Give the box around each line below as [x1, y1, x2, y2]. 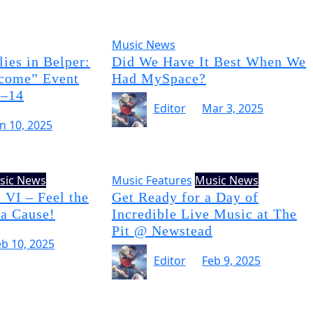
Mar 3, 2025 [202, 101, 264, 117]
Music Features [111, 173, 192, 188]
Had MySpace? [111, 71, 206, 86]
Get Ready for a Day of [111, 189, 259, 205]
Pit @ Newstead [111, 223, 212, 238]
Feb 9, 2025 [202, 253, 261, 269]
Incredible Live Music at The [111, 206, 297, 221]
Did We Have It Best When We [111, 54, 306, 69]
